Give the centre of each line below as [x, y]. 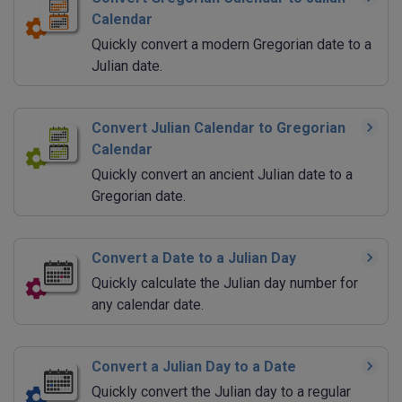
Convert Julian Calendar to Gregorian [218, 128]
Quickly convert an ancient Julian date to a [222, 175]
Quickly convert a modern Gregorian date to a [232, 45]
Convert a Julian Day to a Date [194, 367]
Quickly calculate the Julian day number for [225, 284]
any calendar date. [148, 305]
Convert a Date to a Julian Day [194, 258]
